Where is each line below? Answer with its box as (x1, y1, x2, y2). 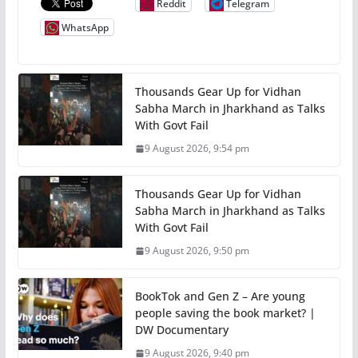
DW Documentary (134, 322, 229, 338)
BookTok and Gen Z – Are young (134, 288, 305, 304)
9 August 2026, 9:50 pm (144, 244, 249, 258)
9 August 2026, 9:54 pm (144, 141, 249, 156)
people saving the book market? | (134, 305, 316, 321)
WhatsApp (61, 20, 109, 34)
